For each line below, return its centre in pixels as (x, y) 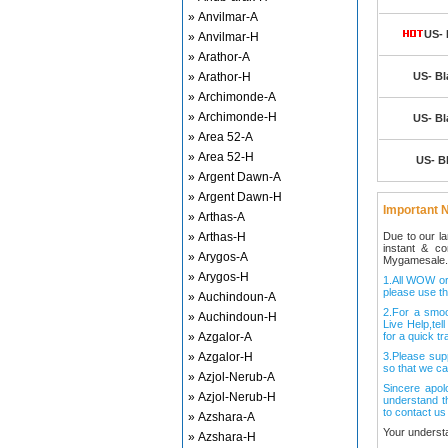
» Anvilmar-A (223, 17)
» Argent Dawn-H (235, 197)
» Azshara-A (221, 417)
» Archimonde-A (232, 97)
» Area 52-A (220, 137)
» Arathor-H (219, 77)
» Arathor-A (219, 57)
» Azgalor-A (220, 337)
